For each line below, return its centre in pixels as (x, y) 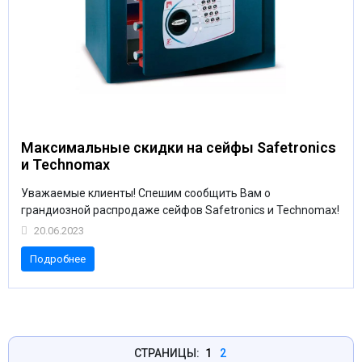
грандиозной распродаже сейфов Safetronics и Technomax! (180, 210)
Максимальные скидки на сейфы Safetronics (179, 147)
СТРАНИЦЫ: (166, 353)
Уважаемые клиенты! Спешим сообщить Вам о (146, 193)
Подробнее (57, 259)
